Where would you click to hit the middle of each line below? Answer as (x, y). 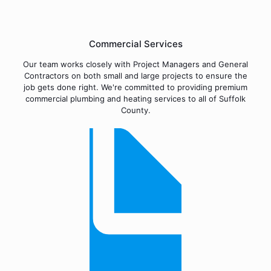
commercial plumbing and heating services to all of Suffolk (135, 99)
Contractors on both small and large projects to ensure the (135, 76)
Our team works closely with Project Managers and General (135, 64)
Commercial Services (135, 44)
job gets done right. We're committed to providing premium (135, 87)
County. (135, 110)
